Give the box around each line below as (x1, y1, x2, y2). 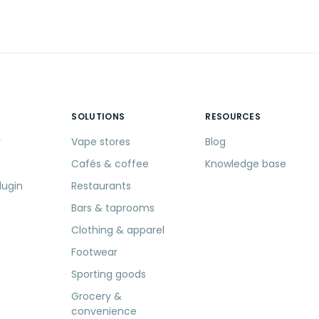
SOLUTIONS (71, 110, 125, 123)
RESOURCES (205, 110, 261, 123)
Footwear (71, 245, 118, 260)
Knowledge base (205, 157, 287, 172)
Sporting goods (71, 267, 147, 282)
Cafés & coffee (71, 157, 150, 172)
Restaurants (71, 179, 132, 194)
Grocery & (71, 289, 122, 304)
